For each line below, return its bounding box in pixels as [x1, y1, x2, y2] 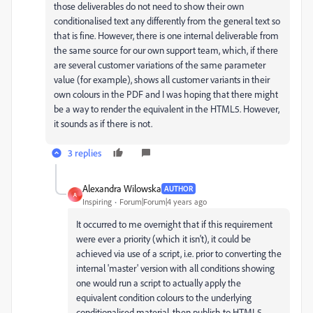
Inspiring [82, 196, 112, 207]
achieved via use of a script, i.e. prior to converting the [76, 247, 282, 259]
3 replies [68, 147, 101, 159]
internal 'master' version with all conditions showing [76, 262, 275, 274]
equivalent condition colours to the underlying [76, 291, 252, 303]
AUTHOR [164, 183, 193, 194]
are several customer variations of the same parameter [54, 59, 265, 71]
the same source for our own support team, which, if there [54, 44, 278, 56]
